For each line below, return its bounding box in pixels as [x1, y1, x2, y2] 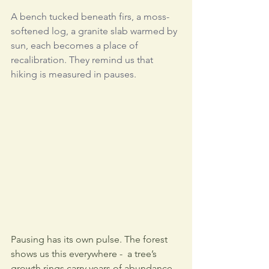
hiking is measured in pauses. [11, 68, 136, 80]
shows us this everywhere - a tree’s [11, 247, 159, 259]
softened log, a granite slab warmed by [11, 25, 180, 37]
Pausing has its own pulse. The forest [11, 233, 170, 245]
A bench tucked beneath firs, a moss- [11, 11, 169, 22]
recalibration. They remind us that [11, 54, 156, 65]
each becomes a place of [28, 40, 141, 51]
